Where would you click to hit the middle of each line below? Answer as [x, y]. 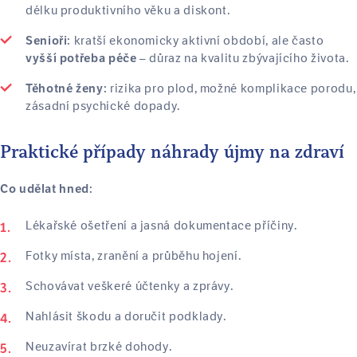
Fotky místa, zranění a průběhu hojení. [134, 256]
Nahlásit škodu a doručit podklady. [126, 316]
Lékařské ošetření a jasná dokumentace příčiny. [162, 226]
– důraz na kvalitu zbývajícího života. [243, 58]
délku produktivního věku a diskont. [128, 10]
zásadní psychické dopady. [103, 106]
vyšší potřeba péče [81, 58]
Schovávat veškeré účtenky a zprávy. [130, 286]
